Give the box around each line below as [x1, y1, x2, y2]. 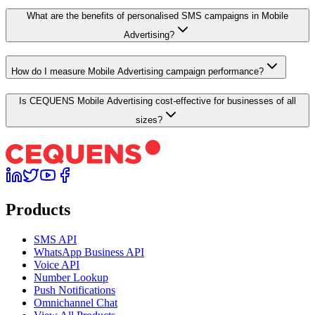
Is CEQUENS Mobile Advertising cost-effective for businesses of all [19, 95, 296, 106]
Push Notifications [34, 284, 115, 297]
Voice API [34, 259, 79, 271]
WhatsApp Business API [34, 246, 144, 259]
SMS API [34, 233, 77, 246]
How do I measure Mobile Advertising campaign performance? [11, 65, 264, 77]
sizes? [136, 114, 162, 125]
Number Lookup [34, 271, 108, 284]
